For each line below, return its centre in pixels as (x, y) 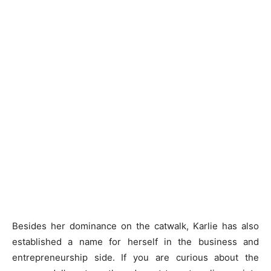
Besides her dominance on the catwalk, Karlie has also (135, 226)
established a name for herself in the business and (135, 242)
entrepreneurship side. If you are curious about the (135, 257)
